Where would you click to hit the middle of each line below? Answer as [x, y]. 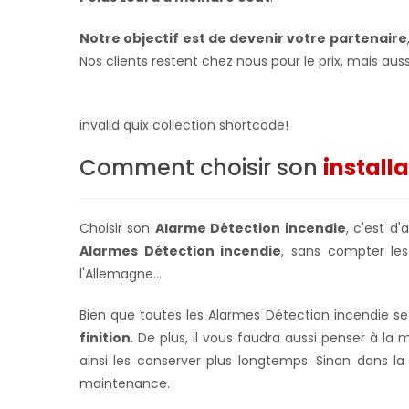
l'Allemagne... [121, 273]
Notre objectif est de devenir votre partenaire [243, 38]
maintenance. [126, 383]
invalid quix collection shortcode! [184, 125]
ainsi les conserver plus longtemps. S [202, 360]
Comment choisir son [201, 167]
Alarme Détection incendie [250, 228]
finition [105, 337]
